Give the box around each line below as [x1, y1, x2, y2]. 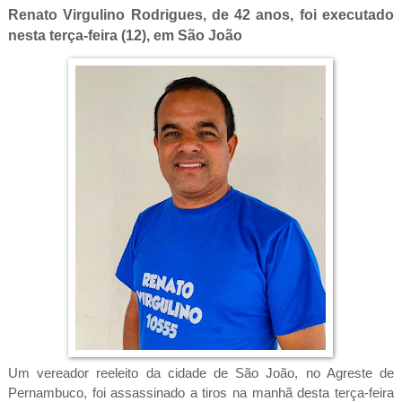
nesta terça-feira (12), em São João [7, 27, 242, 43]
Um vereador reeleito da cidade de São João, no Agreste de [7, 365, 395, 381]
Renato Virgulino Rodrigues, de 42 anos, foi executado [7, 6, 395, 22]
